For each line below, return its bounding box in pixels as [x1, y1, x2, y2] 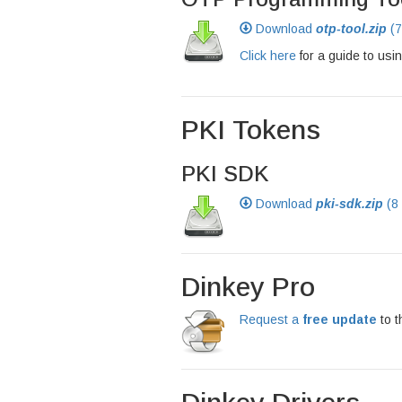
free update [302, 312, 377, 327]
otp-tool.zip [316, 22, 387, 36]
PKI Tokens [181, 115, 320, 144]
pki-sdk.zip [316, 197, 383, 211]
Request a [240, 312, 302, 327]
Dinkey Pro [181, 272, 315, 301]
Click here [240, 48, 296, 63]
